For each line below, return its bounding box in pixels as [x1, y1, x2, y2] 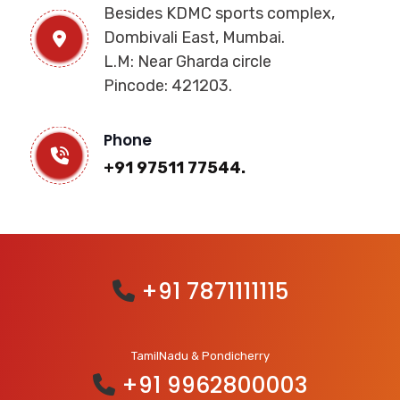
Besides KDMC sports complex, [104, 4, 336, 23]
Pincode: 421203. [104, 76, 233, 96]
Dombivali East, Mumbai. [104, 28, 286, 47]
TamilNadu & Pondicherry [130, 349, 270, 362]
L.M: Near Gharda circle [104, 52, 272, 71]
